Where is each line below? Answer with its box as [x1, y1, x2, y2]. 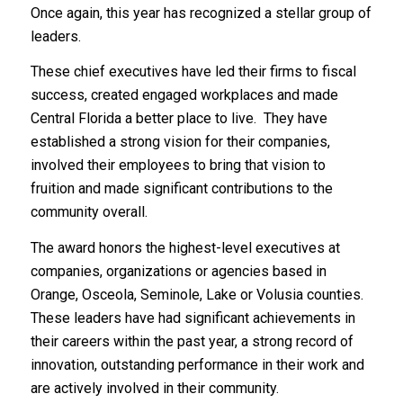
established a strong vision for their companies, [30, 133, 330, 151]
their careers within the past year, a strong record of [30, 332, 354, 350]
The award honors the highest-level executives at [30, 238, 340, 256]
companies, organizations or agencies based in [30, 262, 327, 280]
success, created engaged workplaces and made [30, 86, 338, 104]
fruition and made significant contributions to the [30, 180, 333, 198]
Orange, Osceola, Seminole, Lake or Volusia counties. [30, 285, 367, 303]
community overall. [30, 203, 148, 221]
